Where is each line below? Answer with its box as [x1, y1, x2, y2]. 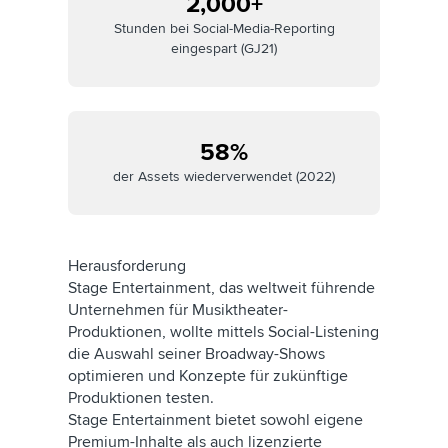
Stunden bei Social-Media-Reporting [113, 20, 335, 37]
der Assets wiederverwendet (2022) [113, 168, 335, 185]
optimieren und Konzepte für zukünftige [68, 366, 348, 386]
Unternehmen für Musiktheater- [68, 300, 288, 320]
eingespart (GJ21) [171, 40, 277, 57]
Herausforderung [68, 256, 186, 276]
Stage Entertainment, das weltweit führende [68, 278, 375, 298]
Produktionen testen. [68, 388, 214, 408]
